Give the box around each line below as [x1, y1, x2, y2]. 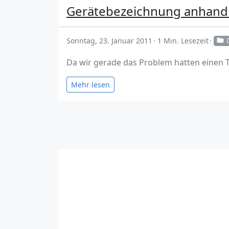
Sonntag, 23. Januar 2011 [66, 36, 152, 46]
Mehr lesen [71, 79, 110, 89]
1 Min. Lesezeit [157, 36, 209, 46]
